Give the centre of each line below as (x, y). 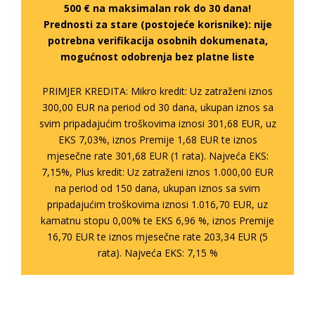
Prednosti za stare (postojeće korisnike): (147, 25)
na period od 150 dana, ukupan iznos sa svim (157, 188)
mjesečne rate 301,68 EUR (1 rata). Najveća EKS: (157, 156)
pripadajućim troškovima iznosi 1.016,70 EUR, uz (157, 205)
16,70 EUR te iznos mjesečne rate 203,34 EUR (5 (157, 237)
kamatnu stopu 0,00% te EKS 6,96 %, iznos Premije (157, 221)
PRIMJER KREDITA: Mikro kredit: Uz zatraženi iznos (157, 91)
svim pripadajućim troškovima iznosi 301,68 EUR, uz (157, 124)
